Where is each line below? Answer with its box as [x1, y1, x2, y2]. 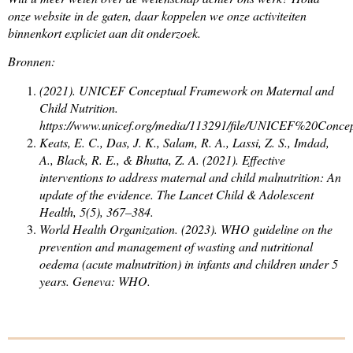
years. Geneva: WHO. [39, 272, 150, 289]
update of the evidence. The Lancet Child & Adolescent [39, 185, 314, 203]
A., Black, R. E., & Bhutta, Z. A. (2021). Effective [39, 150, 285, 168]
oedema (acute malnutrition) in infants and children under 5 [39, 255, 338, 272]
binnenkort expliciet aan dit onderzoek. [8, 24, 201, 41]
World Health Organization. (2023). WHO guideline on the [39, 220, 333, 237]
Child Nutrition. [39, 98, 118, 116]
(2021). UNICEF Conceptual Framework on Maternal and [39, 81, 334, 98]
